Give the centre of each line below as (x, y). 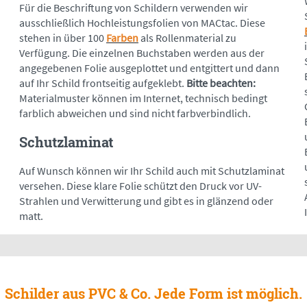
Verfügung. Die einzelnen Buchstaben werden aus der (142, 53)
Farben (122, 38)
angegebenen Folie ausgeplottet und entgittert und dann (149, 68)
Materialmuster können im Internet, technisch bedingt (143, 98)
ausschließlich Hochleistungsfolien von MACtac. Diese (142, 23)
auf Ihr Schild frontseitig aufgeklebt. (103, 83)
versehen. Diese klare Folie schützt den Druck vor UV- (140, 186)
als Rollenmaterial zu (187, 38)
